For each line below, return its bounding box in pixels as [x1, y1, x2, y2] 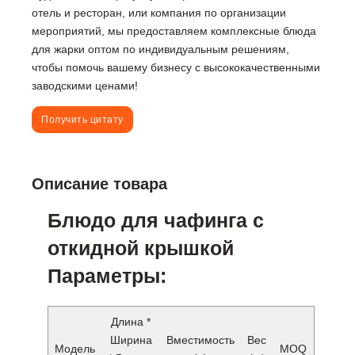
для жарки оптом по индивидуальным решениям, [32, 43, 290, 56]
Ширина [109, 334, 152, 347]
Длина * [111, 315, 151, 329]
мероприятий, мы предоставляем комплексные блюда [32, 25, 317, 38]
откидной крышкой [48, 237, 235, 260]
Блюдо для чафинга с [48, 209, 265, 232]
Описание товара [32, 175, 168, 193]
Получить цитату [41, 114, 124, 126]
